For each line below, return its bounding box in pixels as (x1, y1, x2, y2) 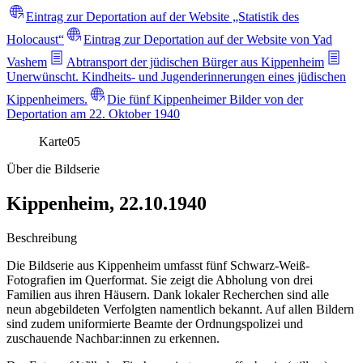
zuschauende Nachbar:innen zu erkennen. (6, 331, 220, 345)
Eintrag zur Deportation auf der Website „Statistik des (26, 9, 299, 23)
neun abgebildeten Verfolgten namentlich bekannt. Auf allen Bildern (6, 301, 354, 316)
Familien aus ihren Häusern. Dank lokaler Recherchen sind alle (6, 287, 329, 301)
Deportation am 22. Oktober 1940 (6, 106, 180, 121)
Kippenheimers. (6, 92, 88, 106)
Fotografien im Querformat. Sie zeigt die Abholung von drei (6, 272, 313, 287)
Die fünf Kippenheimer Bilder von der (107, 92, 303, 106)
